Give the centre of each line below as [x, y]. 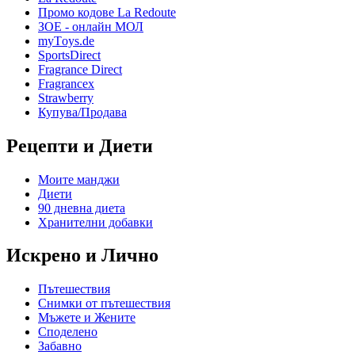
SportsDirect [69, 55]
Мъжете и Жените [87, 318]
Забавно [60, 346]
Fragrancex [66, 83]
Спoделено [68, 332]
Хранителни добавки [95, 222]
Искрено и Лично [82, 256]
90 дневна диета [82, 208]
